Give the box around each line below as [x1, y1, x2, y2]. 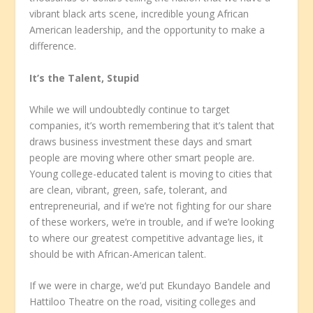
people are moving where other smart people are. [29, 151, 258, 165]
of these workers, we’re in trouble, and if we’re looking [29, 215, 275, 229]
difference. [29, 39, 77, 53]
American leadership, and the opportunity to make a [29, 23, 265, 37]
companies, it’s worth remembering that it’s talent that [29, 119, 275, 133]
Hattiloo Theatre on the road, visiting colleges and [29, 295, 256, 309]
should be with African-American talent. [29, 247, 207, 261]
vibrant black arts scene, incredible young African [29, 7, 249, 21]
